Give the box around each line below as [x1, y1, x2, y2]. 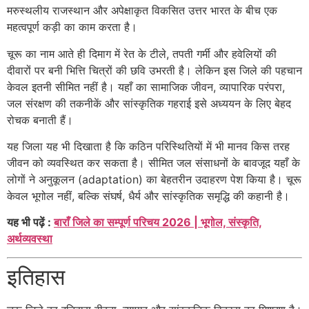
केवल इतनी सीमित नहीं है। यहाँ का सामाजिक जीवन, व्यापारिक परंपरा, [7, 79, 285, 94]
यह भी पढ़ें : [7, 215, 54, 230]
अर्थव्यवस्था [7, 232, 52, 246]
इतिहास [7, 263, 65, 290]
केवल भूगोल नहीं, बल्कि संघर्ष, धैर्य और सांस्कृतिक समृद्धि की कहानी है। [7, 188, 290, 203]
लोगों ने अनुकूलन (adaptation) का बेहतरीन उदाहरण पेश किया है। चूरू [7, 172, 301, 186]
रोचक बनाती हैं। [7, 112, 73, 127]
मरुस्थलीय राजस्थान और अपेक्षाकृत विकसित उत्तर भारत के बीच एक [7, 3, 277, 18]
